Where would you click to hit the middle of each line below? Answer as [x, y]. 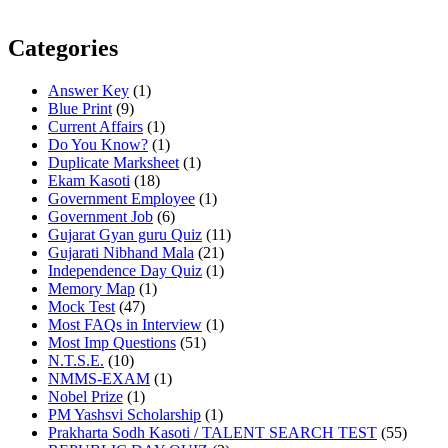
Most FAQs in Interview [125, 325]
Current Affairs [95, 127]
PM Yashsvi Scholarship [124, 415]
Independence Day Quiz [125, 271]
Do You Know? [98, 145]
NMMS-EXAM [99, 379]
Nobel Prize [85, 397]
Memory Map [91, 289]
